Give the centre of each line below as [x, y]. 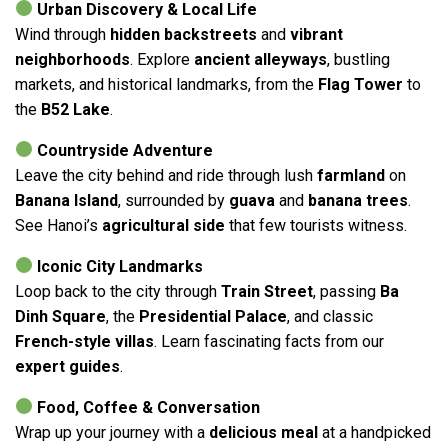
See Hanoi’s [58, 225]
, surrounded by [173, 200]
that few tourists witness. [316, 225]
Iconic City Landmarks [120, 266]
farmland [351, 175]
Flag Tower [360, 84]
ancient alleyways [260, 59]
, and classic [330, 316]
